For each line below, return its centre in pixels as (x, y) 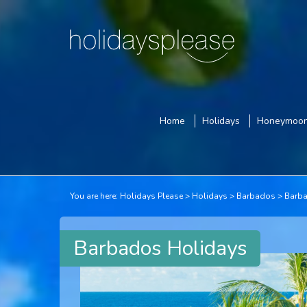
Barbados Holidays (160, 248)
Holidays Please (151, 196)
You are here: (94, 196)
